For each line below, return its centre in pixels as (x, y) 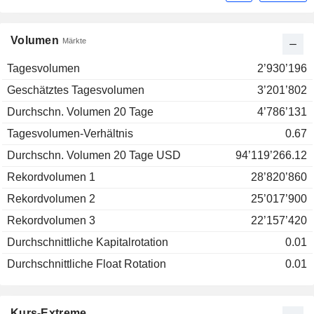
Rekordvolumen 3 (51, 221)
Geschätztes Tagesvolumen (76, 90)
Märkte (74, 41)
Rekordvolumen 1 (51, 177)
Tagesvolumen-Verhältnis (70, 134)
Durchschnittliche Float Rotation (87, 264)
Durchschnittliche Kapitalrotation (88, 243)
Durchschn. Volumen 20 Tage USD (94, 156)
